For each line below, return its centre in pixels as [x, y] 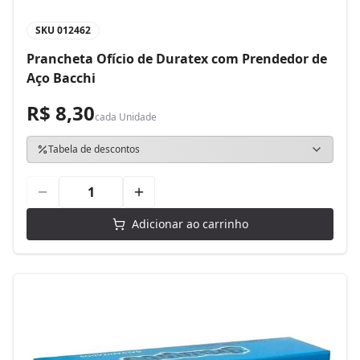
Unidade [138, 117]
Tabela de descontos [94, 149]
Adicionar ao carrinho [190, 224]
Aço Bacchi [61, 78]
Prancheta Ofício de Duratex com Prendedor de [177, 59]
